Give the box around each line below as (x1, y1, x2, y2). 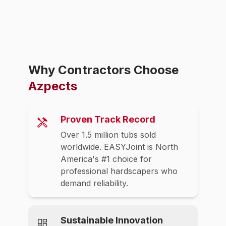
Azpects (28, 79, 77, 93)
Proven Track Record (61, 114, 155, 125)
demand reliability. (61, 178, 128, 188)
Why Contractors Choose (28, 63, 179, 77)
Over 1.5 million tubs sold (61, 130, 156, 140)
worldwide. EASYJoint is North (61, 142, 178, 152)
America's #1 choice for (61, 154, 152, 164)
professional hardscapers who (61, 166, 178, 176)
